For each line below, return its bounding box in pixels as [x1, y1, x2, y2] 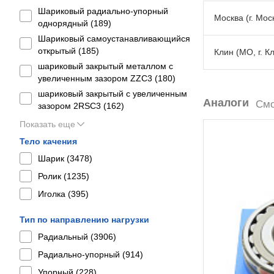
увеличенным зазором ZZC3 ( [38, 73, 158, 83]
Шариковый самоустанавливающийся [38, 34, 190, 43]
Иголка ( [38, 189, 71, 199]
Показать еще [20, 119, 75, 129]
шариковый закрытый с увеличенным [38, 89, 187, 98]
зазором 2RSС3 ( [38, 101, 106, 111]
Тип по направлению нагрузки [20, 215, 149, 224]
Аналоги [203, 97, 249, 109]
